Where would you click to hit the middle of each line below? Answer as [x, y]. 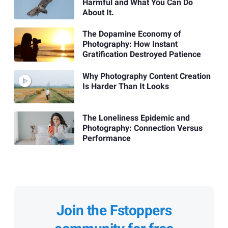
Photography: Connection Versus [142, 129]
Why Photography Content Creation [146, 76]
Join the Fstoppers [114, 211]
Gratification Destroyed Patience [141, 55]
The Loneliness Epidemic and [136, 118]
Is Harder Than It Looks [125, 86]
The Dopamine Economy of [132, 34]
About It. [98, 13]
